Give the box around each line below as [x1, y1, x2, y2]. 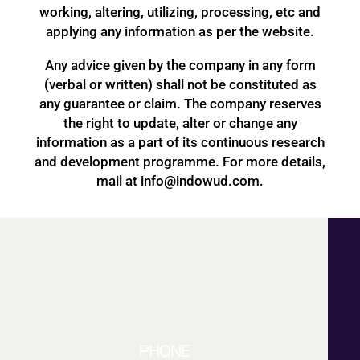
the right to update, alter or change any [63, 115, 297, 132]
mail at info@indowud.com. [96, 173, 264, 190]
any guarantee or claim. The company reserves [39, 96, 321, 112]
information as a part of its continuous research [35, 134, 325, 151]
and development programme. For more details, [35, 153, 325, 170]
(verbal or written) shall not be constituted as [43, 76, 317, 93]
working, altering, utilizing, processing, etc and [39, 3, 321, 20]
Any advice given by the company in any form [44, 57, 316, 74]
